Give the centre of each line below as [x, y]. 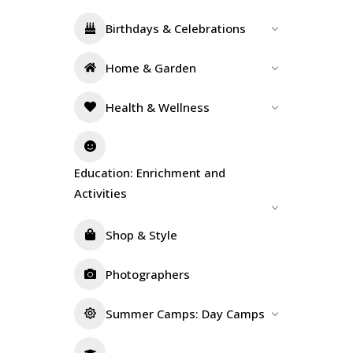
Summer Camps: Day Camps [185, 313]
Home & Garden [151, 67]
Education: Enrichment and [150, 172]
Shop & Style [141, 234]
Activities [100, 193]
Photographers [148, 274]
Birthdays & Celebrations [176, 28]
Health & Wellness [158, 107]
